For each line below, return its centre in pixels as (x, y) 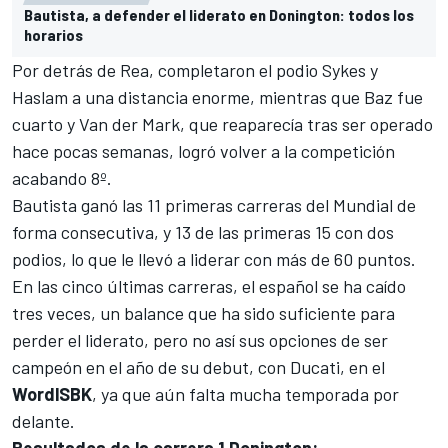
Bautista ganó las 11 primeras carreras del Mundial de (214, 205)
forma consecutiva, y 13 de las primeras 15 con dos (203, 232)
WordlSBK (52, 394)
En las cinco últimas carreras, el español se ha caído (209, 286)
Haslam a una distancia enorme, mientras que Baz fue (217, 97)
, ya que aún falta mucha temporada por (245, 394)
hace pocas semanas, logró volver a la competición (203, 151)
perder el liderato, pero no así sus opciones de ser (200, 340)
